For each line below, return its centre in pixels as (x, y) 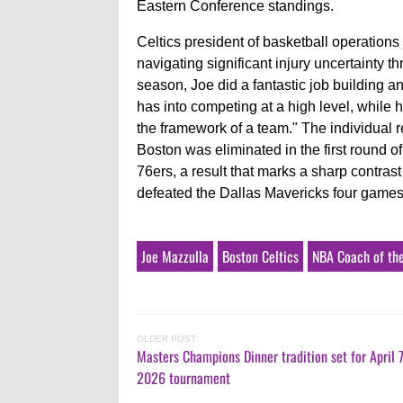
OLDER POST (166, 338)
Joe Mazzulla (175, 256)
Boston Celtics (260, 256)
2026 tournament (184, 377)
